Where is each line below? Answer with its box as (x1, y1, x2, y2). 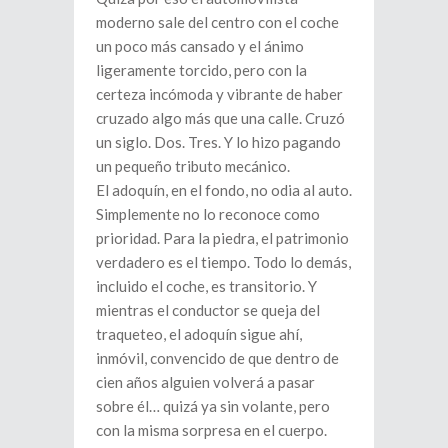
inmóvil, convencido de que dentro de (96, 348, 339, 367)
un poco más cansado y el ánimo (96, 36, 304, 55)
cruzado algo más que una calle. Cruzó (96, 108, 345, 127)
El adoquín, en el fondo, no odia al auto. (96, 180, 352, 199)
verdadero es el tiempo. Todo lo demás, (96, 252, 351, 271)
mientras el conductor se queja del (96, 300, 320, 319)
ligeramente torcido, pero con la (96, 60, 307, 79)
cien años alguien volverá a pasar (96, 372, 315, 391)
